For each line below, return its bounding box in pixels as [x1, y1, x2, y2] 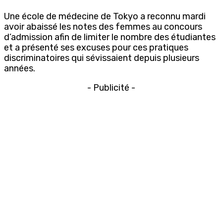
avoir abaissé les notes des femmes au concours [4, 21, 202, 32]
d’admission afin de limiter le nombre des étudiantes [4, 31, 216, 43]
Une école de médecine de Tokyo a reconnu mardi [4, 10, 206, 22]
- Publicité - [87, 82, 135, 93]
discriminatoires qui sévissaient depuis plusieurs [4, 52, 199, 63]
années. [4, 62, 35, 74]
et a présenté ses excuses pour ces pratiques [4, 42, 188, 53]
